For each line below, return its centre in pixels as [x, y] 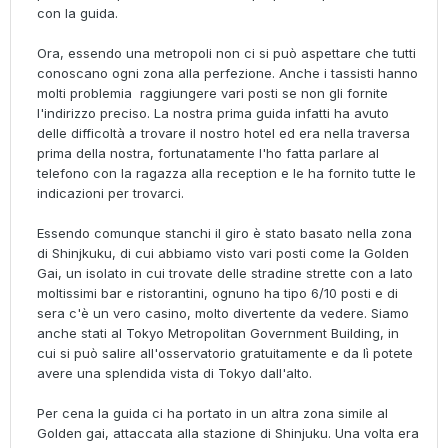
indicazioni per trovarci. [110, 193]
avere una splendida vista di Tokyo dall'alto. [174, 373]
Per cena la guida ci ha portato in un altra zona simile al [212, 413]
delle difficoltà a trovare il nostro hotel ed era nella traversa [223, 133]
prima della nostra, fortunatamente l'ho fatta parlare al [208, 153]
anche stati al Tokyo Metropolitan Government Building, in [218, 333]
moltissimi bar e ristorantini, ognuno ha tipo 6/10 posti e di [217, 293]
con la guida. [77, 13]
